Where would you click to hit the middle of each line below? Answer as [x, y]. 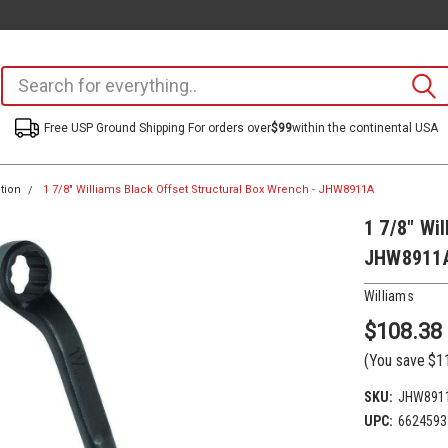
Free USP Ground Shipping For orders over [157, 128]
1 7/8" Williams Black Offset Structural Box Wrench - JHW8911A [208, 189]
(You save [394, 360]
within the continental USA [364, 128]
